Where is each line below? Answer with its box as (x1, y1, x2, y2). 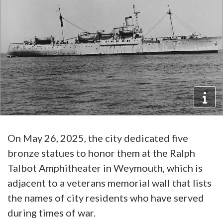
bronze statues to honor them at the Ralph (7, 146, 195, 159)
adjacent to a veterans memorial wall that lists (7, 176, 212, 189)
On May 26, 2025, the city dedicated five (7, 131, 188, 144)
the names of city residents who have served (7, 191, 204, 204)
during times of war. (7, 206, 96, 219)
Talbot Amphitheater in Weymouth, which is (7, 161, 203, 174)
